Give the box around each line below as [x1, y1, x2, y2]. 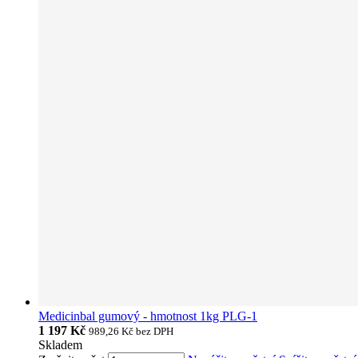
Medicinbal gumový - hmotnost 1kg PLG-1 [38, 309, 257, 324]
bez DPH [136, 325, 173, 338]
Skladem [38, 338, 82, 352]
